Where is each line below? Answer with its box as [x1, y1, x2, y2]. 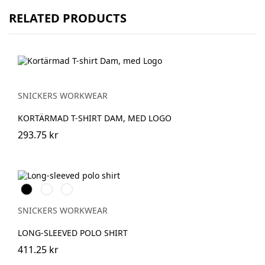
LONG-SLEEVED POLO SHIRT [18, 227, 128, 238]
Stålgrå [41, 182, 69, 194]
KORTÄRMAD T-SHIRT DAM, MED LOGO [18, 112, 172, 124]
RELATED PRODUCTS [9, 10, 127, 27]
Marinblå [61, 182, 97, 194]
